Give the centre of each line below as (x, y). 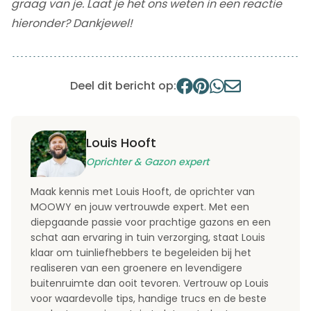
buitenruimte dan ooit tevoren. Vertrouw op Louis (150, 284)
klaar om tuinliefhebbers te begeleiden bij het (141, 253)
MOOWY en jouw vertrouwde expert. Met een (140, 207)
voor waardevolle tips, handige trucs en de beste (149, 299)
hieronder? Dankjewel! (72, 24)
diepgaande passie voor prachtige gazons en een (151, 222)
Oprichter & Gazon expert (148, 161)
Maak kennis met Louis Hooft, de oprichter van (143, 192)
